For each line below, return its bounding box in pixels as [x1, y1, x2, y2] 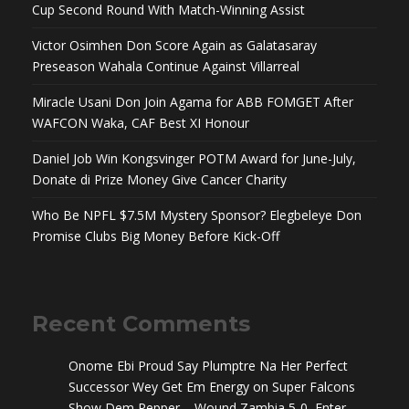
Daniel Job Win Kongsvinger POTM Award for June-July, [32, 150, 356, 168]
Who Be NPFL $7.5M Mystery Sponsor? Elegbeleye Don [32, 206, 362, 225]
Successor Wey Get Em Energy [68, 378, 249, 396]
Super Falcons [272, 378, 355, 396]
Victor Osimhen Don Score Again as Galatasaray [32, 37, 317, 55]
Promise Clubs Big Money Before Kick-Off [32, 227, 279, 246]
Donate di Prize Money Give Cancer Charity [32, 171, 287, 189]
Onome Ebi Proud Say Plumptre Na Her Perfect [68, 357, 348, 375]
